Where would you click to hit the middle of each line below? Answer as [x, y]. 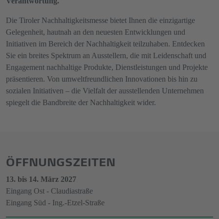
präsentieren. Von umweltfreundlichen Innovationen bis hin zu [102, 79]
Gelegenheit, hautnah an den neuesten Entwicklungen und [96, 32]
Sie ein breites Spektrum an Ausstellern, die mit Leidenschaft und [106, 55]
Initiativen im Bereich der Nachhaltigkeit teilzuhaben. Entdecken [105, 44]
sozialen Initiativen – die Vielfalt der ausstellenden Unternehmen [105, 91]
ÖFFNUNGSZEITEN [61, 161]
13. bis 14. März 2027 [41, 179]
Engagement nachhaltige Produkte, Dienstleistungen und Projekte [107, 67]
